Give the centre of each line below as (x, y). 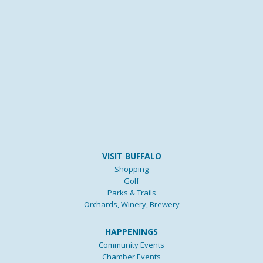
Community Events (131, 245)
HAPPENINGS (131, 231)
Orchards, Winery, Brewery (131, 204)
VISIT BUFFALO (131, 156)
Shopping (131, 169)
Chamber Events (131, 256)
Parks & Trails (131, 192)
